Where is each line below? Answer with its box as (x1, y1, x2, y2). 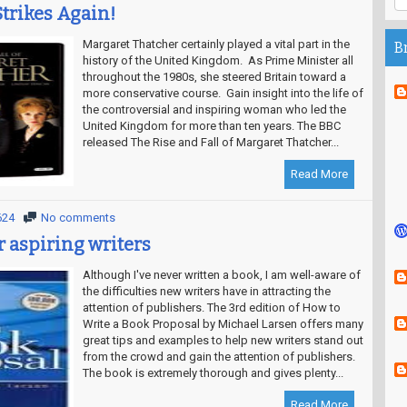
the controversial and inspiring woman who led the (82, 103, 346, 116)
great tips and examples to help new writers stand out (82, 333, 363, 347)
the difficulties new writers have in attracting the (82, 284, 331, 298)
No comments (40, 211, 115, 224)
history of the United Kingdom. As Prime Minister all (82, 54, 353, 67)
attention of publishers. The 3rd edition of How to (82, 301, 341, 314)
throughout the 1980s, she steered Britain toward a (82, 70, 346, 84)
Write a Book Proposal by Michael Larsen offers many (82, 317, 363, 331)
